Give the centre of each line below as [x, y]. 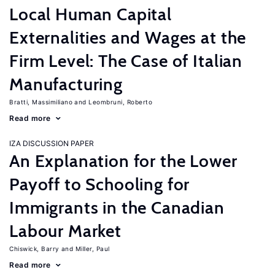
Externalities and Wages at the [128, 37]
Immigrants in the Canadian [117, 207]
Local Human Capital [91, 14]
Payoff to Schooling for [100, 184]
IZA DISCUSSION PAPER [52, 143]
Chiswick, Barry [34, 249]
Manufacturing [66, 84]
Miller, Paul [92, 249]
